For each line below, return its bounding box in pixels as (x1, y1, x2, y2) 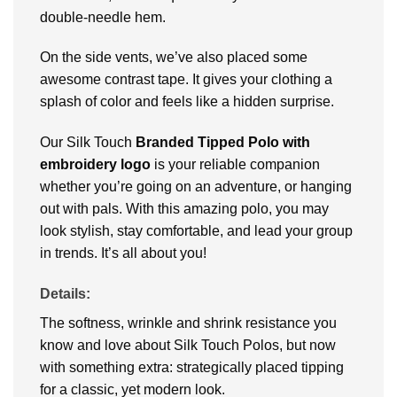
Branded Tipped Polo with (136, 135, 310, 151)
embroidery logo (40, 157, 154, 173)
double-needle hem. (40, 9, 166, 25)
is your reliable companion (154, 157, 320, 173)
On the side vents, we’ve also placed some (40, 50, 307, 66)
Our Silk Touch (40, 135, 136, 151)
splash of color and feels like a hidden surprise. (40, 94, 334, 110)
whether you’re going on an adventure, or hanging (40, 179, 352, 195)
